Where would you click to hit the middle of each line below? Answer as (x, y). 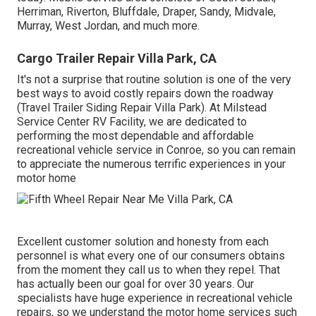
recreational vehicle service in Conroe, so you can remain (156, 150)
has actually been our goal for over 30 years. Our (135, 284)
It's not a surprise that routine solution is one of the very (154, 79)
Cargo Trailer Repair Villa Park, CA (117, 58)
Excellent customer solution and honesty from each (143, 242)
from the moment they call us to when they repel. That (148, 270)
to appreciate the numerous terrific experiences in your (151, 164)
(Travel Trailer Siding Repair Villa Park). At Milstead (142, 107)
